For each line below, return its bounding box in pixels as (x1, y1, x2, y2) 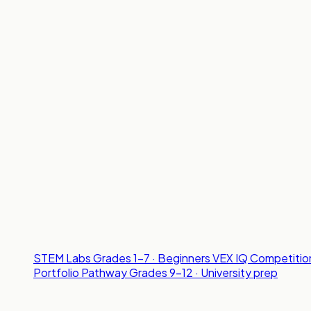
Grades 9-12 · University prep (129, 265, 278, 280)
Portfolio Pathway (33, 265, 127, 280)
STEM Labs (33, 251, 91, 266)
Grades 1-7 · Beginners (93, 251, 210, 266)
